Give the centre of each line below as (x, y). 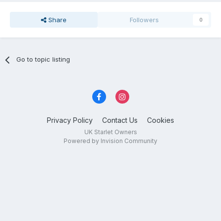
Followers (145, 20)
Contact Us (120, 120)
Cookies (161, 120)
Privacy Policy (70, 120)
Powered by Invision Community (110, 141)
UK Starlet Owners (110, 132)
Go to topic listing (43, 59)
